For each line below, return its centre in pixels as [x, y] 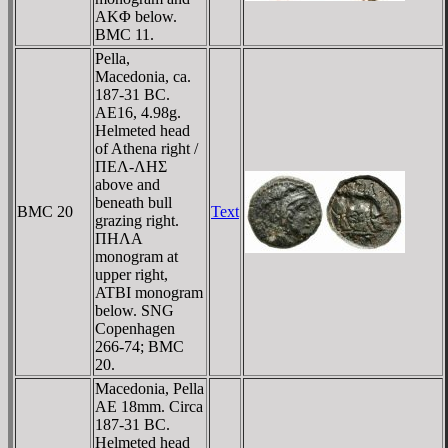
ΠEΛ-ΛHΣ [131, 166]
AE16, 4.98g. [138, 112]
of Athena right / [146, 148]
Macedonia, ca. [143, 76]
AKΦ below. [136, 16]
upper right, [131, 274]
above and [127, 184]
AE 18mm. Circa [149, 406]
